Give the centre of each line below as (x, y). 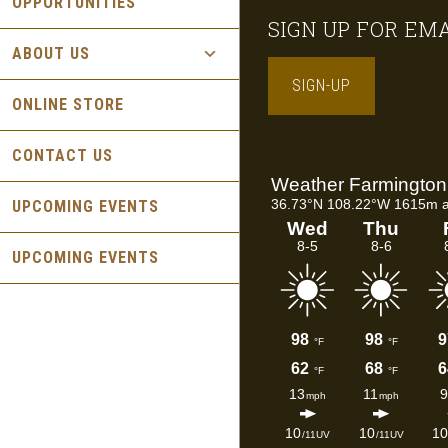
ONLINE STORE (68, 104)
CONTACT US (62, 155)
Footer (284, 33)
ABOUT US (51, 53)
